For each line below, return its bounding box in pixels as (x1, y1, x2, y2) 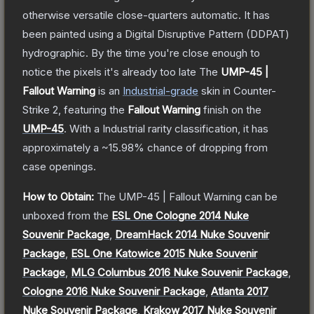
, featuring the (58, 102, 128, 116)
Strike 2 (22, 102, 58, 116)
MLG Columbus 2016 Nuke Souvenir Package (71, 265, 288, 279)
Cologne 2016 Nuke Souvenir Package (22, 284, 205, 298)
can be (242, 189, 278, 203)
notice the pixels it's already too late (22, 64, 196, 78)
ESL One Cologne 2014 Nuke (111, 208, 249, 222)
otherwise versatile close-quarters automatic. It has (22, 8, 270, 22)
